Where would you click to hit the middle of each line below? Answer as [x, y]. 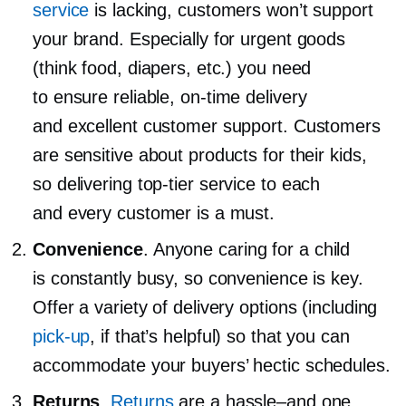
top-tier [165, 184]
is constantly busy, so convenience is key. [198, 278]
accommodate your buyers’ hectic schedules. [212, 365]
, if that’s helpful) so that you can [220, 336]
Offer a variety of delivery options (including [205, 307]
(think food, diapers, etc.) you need [172, 68]
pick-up [62, 336]
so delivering [85, 184]
